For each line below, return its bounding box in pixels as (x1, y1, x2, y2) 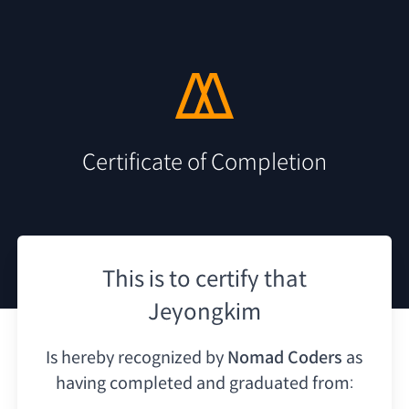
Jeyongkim (148, 298, 261, 326)
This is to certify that (102, 265, 307, 293)
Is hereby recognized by (46, 347, 225, 368)
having (55, 372, 106, 393)
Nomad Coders (227, 347, 343, 368)
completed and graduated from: (109, 372, 353, 393)
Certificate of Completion (82, 148, 327, 176)
